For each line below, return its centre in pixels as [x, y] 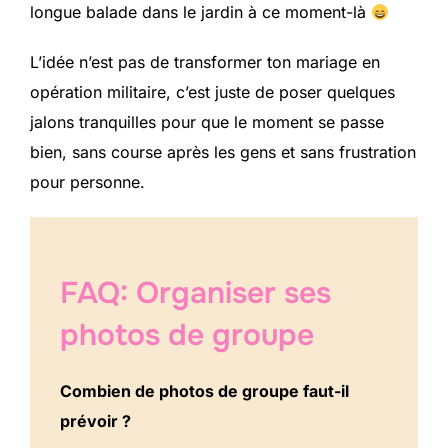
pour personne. [87, 181]
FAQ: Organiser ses [195, 292]
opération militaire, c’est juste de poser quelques [212, 91]
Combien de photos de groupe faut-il [204, 390]
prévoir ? [95, 420]
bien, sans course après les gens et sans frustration [223, 151]
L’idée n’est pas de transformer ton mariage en [205, 61]
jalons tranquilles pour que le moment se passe [207, 121]
